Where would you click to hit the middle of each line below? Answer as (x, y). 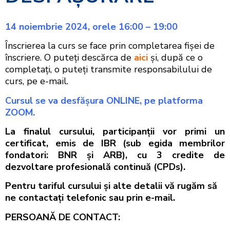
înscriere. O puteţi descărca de (70, 58)
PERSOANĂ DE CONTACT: (63, 217)
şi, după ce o (175, 58)
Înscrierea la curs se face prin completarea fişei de (110, 46)
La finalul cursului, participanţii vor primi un (115, 132)
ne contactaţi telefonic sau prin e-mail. (90, 198)
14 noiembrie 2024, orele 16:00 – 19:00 (91, 26)
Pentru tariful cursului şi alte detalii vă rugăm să (111, 186)
